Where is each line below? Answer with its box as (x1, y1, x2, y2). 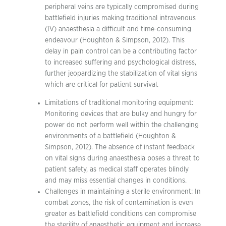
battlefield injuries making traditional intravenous (45, 14, 196, 22)
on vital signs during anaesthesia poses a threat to (45, 154, 200, 162)
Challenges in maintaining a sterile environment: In (45, 188, 201, 195)
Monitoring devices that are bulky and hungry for (45, 110, 197, 118)
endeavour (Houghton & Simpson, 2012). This (45, 36, 185, 44)
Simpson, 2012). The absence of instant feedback (45, 143, 195, 151)
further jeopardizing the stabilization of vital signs (45, 70, 197, 77)
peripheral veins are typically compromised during (45, 3, 199, 11)
